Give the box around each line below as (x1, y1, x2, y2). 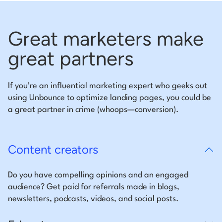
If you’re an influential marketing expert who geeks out (8, 82, 207, 91)
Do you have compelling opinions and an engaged (8, 171, 188, 180)
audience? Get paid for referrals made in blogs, (8, 183, 179, 192)
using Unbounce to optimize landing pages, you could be (8, 94, 211, 103)
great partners (8, 47, 134, 71)
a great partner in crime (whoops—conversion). (8, 106, 181, 114)
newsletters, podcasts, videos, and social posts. (8, 195, 179, 204)
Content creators (8, 142, 98, 157)
